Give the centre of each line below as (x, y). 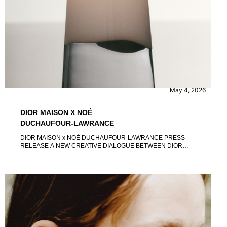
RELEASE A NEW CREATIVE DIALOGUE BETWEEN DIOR (35, 146)
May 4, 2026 (187, 90)
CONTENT (44, 75)
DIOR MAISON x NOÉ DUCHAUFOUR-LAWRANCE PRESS (92, 138)
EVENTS (89, 75)
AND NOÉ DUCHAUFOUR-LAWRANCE (75, 154)
